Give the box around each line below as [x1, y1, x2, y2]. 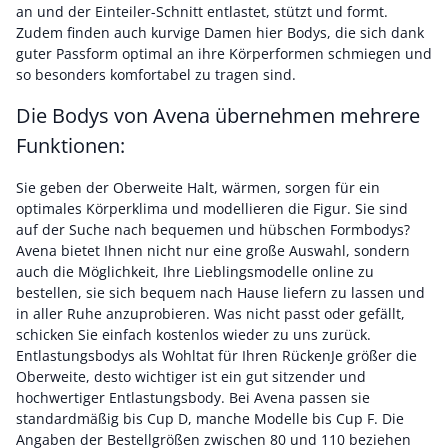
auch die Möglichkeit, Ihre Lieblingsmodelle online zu [16, 262, 374, 281]
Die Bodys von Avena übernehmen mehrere [16, 102, 420, 129]
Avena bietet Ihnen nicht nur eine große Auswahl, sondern [16, 241, 410, 260]
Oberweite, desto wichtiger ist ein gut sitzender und [16, 367, 366, 386]
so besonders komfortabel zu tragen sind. [16, 65, 296, 84]
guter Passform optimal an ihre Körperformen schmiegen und [16, 44, 432, 63]
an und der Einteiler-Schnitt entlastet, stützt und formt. [16, 2, 388, 21]
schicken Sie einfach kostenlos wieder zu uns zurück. [16, 325, 371, 344]
